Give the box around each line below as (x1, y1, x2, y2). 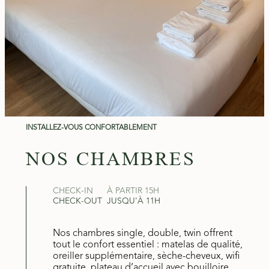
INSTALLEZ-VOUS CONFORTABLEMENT (25, 124, 157, 132)
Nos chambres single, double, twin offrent (52, 229, 232, 239)
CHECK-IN (52, 187, 93, 196)
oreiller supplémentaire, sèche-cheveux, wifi (52, 252, 240, 262)
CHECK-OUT (52, 197, 102, 206)
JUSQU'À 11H (106, 197, 160, 206)
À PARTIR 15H (106, 187, 159, 196)
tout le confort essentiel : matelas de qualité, (52, 240, 243, 250)
